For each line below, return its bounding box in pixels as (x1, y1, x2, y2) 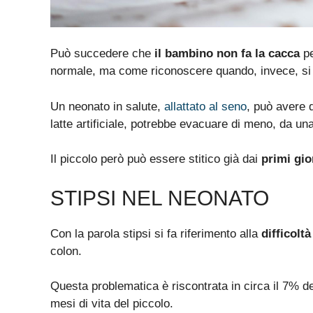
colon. (50, 244, 82, 258)
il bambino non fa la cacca (154, 47, 300, 61)
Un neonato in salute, (50, 99, 164, 113)
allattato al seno (164, 99, 247, 113)
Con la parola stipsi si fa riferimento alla (50, 226, 261, 240)
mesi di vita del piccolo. (50, 297, 173, 311)
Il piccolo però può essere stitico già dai (50, 152, 261, 166)
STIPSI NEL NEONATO (50, 186, 269, 210)
